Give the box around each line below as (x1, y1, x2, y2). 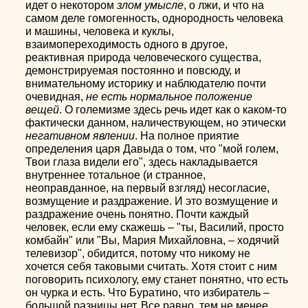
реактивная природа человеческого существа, (25, 52, 262, 63)
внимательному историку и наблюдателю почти (25, 78, 267, 89)
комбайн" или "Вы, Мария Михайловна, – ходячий (25, 234, 280, 246)
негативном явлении (25, 130, 135, 142)
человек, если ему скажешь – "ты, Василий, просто (25, 221, 285, 233)
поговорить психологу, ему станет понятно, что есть (25, 274, 289, 285)
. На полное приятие (135, 130, 240, 142)
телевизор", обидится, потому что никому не (25, 247, 251, 259)
